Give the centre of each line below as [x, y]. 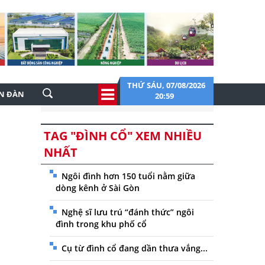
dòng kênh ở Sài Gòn [97, 188]
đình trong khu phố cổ [101, 224]
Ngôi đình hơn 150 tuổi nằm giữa [128, 176]
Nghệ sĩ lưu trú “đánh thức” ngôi [127, 212]
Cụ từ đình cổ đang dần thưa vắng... [134, 248]
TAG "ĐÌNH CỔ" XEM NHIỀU [122, 136]
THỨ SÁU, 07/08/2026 [166, 85]
